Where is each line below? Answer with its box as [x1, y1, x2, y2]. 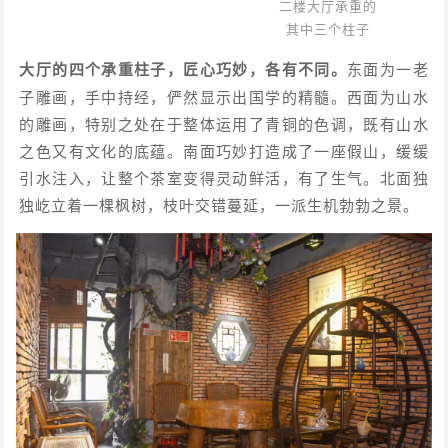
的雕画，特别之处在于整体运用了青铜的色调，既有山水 [19, 112, 429, 134]
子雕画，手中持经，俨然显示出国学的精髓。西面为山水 [19, 85, 429, 107]
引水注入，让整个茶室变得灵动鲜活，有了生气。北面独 [19, 166, 429, 188]
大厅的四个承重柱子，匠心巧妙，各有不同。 [19, 57, 348, 80]
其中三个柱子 [285, 18, 370, 38]
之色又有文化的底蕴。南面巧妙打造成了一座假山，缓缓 [19, 139, 429, 161]
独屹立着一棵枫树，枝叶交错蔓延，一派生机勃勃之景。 [19, 193, 420, 215]
